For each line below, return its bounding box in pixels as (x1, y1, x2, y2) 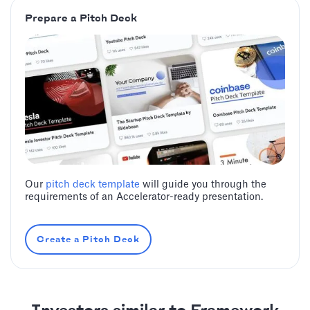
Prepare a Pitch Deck (25, 13, 137, 25)
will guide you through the (140, 180, 266, 190)
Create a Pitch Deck (37, 235, 140, 244)
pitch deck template (46, 180, 140, 190)
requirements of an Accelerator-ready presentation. (25, 192, 263, 202)
